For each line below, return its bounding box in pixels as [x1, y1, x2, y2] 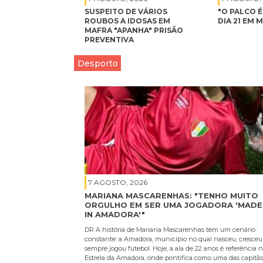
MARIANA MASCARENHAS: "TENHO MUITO [85, 191, 258, 201]
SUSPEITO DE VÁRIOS [85, 6, 167, 16]
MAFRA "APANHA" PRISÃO [85, 25, 183, 35]
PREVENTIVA [85, 35, 134, 44]
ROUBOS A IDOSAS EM [85, 16, 170, 25]
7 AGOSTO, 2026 [88, 178, 147, 187]
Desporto [77, 58, 118, 69]
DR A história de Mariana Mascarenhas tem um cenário [85, 225, 255, 234]
